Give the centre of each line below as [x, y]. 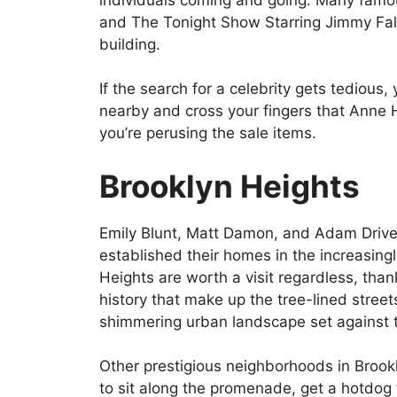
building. [130, 44]
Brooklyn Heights [230, 186]
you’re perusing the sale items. [208, 133]
